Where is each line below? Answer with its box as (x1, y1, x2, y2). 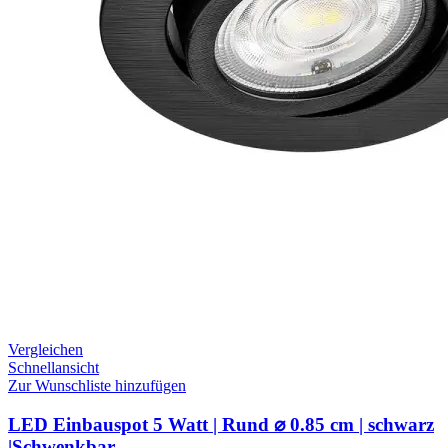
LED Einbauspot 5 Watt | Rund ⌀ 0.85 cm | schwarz (8, 414, 434, 436)
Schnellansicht (8, 359, 99, 377)
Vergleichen (8, 341, 83, 359)
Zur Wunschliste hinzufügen (8, 377, 186, 395)
